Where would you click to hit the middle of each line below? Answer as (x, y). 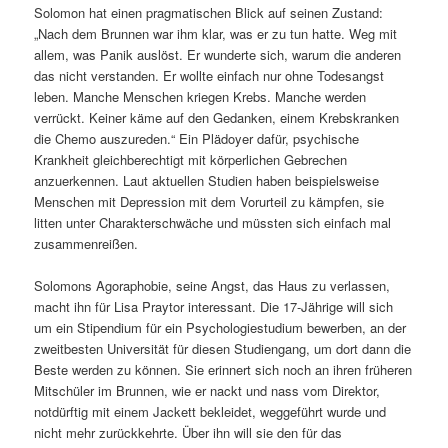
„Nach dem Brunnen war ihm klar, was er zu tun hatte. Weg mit (216, 34)
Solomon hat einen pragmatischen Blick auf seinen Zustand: (209, 13)
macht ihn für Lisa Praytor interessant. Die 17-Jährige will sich (214, 307)
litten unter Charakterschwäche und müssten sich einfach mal (213, 223)
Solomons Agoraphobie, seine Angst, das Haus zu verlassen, (212, 286)
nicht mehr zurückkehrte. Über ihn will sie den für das (188, 433)
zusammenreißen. (86, 244)
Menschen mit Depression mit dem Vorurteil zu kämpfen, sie (209, 202)
